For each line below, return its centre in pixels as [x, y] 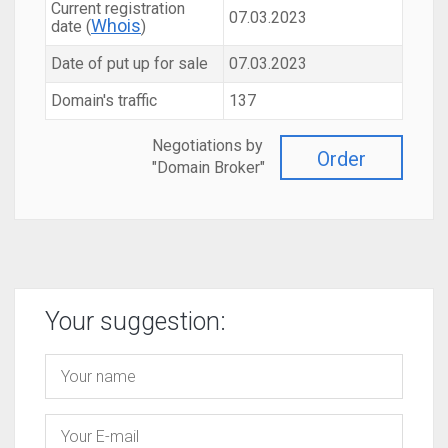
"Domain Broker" [208, 167]
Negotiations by [207, 145]
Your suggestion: [135, 321]
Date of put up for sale [129, 63]
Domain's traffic [104, 100]
